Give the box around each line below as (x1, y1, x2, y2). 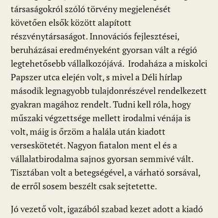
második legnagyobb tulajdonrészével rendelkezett (11, 85, 207, 96)
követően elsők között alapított (11, 17, 131, 28)
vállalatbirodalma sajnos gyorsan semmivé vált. (11, 153, 193, 164)
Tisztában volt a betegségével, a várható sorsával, (11, 166, 200, 178)
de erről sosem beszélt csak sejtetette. (11, 180, 157, 192)
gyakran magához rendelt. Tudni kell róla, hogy (11, 98, 191, 110)
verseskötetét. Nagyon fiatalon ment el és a (11, 139, 177, 151)
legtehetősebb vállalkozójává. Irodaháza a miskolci (11, 57, 207, 69)
